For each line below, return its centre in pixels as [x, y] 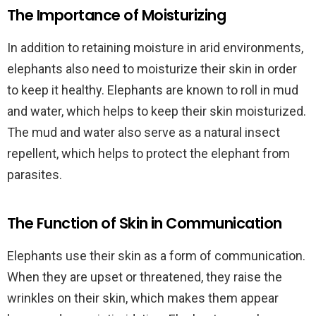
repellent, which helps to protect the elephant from [148, 153]
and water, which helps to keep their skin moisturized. [157, 111]
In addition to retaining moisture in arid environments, [155, 48]
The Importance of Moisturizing [117, 15]
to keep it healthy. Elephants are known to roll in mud [153, 90]
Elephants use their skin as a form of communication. [156, 256]
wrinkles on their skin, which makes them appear [143, 298]
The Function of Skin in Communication [145, 223]
